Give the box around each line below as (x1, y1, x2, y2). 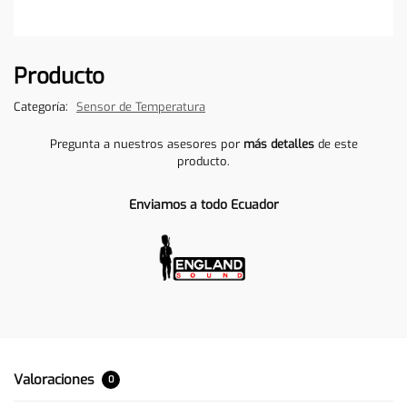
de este (313, 135, 358, 152)
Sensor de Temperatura (76, 98, 205, 114)
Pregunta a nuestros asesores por (49, 135, 243, 152)
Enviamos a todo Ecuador (128, 195, 279, 213)
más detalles (243, 135, 314, 152)
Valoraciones (14, 370, 98, 389)
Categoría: (14, 98, 72, 114)
